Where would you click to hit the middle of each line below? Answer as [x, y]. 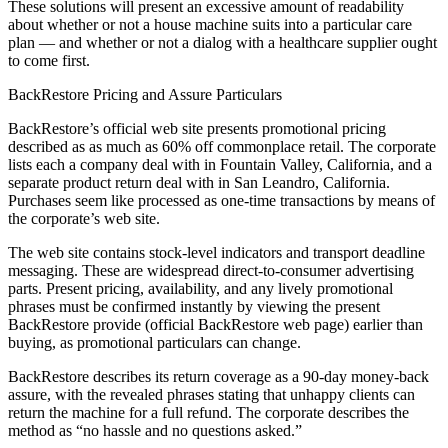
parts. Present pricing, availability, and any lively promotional [200, 289]
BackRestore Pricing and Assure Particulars [145, 95]
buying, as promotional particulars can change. [154, 343]
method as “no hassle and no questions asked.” [155, 431]
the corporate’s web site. [84, 219]
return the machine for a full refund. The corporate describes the [208, 413]
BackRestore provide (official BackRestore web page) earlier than [215, 325]
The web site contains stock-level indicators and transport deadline [216, 253]
